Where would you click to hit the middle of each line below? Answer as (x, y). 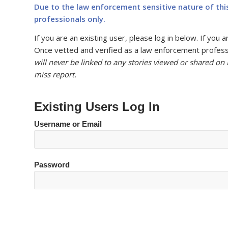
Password (52, 165)
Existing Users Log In (97, 106)
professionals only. (70, 19)
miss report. (55, 74)
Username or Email (68, 124)
